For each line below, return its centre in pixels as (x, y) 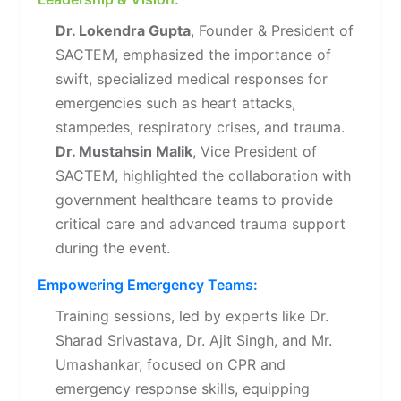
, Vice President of (255, 151)
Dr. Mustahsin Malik (124, 151)
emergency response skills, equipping (183, 388)
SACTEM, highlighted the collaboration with (203, 175)
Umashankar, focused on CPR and (171, 364)
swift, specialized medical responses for (192, 79)
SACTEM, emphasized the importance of (193, 55)
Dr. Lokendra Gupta (123, 30)
